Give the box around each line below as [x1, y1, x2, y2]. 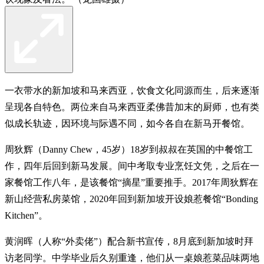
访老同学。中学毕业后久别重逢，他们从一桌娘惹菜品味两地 [5, 252, 259, 263]
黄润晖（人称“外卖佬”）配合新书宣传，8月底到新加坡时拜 [5, 236, 253, 246]
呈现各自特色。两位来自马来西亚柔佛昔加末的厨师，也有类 [5, 101, 259, 112]
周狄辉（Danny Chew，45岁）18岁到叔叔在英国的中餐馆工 [5, 144, 253, 154]
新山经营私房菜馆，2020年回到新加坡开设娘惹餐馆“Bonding [5, 193, 258, 204]
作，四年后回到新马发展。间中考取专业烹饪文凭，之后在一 [5, 160, 259, 171]
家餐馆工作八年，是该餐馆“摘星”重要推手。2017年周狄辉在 [5, 177, 258, 187]
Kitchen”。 [5, 210, 57, 220]
